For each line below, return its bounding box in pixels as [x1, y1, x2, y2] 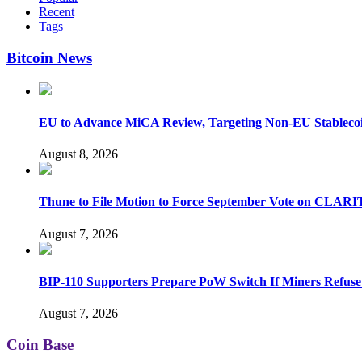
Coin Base [6, 336, 74, 353]
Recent [39, 5, 74, 19]
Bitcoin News [6, 48, 92, 66]
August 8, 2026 [39, 147, 118, 162]
